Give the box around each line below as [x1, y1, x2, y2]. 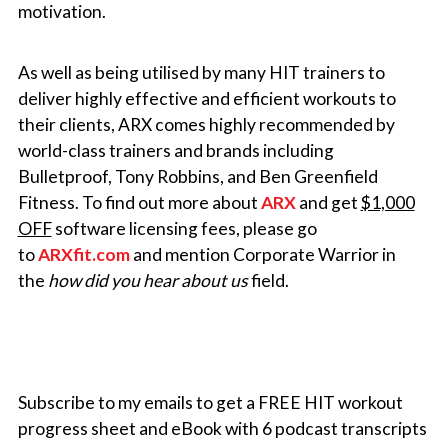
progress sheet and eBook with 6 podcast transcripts [17, 417, 427, 439]
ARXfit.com [37, 243, 130, 265]
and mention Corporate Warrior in [129, 243, 396, 265]
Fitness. [17, 191, 82, 213]
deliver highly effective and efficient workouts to [17, 87, 396, 109]
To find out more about [81, 191, 261, 213]
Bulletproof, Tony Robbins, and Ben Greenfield [17, 165, 378, 187]
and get [295, 191, 361, 213]
